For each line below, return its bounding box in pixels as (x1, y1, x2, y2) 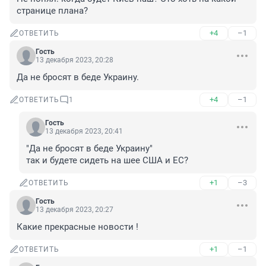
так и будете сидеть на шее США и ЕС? (26, 155, 188, 166)
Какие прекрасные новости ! (17, 221, 138, 233)
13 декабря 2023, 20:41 (45, 127, 123, 136)
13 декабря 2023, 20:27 (36, 205, 113, 214)
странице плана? (17, 5, 88, 17)
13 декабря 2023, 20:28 (36, 56, 113, 65)
